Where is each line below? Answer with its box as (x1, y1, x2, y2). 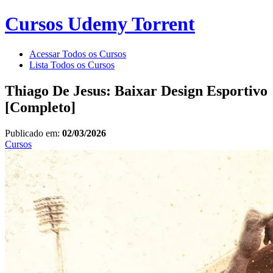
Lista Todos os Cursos (29, 59, 115, 70)
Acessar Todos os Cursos (29, 48, 126, 59)
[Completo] (5, 99, 76, 115)
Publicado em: (5, 127, 62, 138)
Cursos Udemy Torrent (5, 13, 195, 35)
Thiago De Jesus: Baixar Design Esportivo (5, 82, 268, 99)
